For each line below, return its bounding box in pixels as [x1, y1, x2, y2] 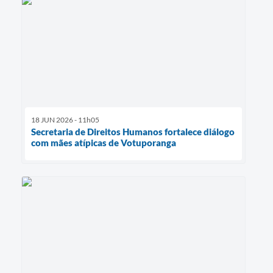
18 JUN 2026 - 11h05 [31, 115, 99, 124]
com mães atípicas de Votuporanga [31, 136, 176, 148]
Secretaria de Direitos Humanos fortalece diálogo [31, 126, 235, 137]
